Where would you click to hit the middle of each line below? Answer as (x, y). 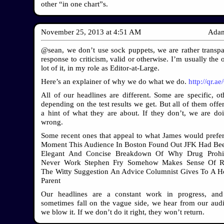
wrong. (52, 122)
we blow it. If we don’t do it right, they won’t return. (123, 212)
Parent (51, 180)
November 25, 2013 (73, 32)
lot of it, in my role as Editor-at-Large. (100, 68)
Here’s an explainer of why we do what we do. (115, 81)
